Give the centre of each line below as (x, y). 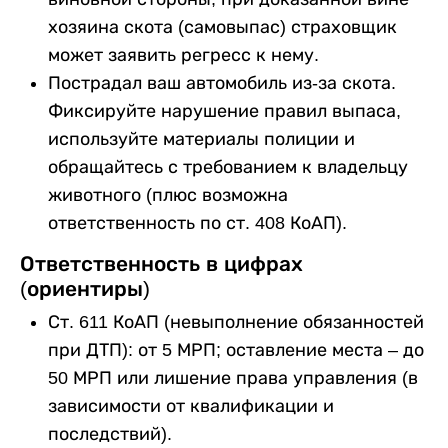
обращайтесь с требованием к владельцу (228, 166)
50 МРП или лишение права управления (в (233, 377)
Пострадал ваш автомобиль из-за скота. (222, 82)
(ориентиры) (85, 288)
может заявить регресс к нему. (183, 54)
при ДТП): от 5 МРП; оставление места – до (236, 349)
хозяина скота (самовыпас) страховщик (222, 26)
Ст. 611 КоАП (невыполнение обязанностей (236, 321)
